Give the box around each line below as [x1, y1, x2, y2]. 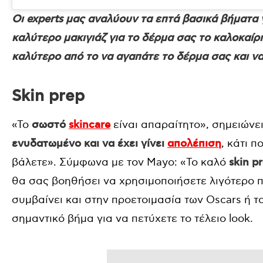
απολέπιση [167, 137, 221, 151]
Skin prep [12, 86, 85, 107]
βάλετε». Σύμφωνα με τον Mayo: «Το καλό [12, 156, 229, 169]
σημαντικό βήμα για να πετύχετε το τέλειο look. [12, 213, 253, 225]
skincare [69, 119, 110, 132]
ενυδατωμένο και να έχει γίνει [12, 137, 167, 151]
